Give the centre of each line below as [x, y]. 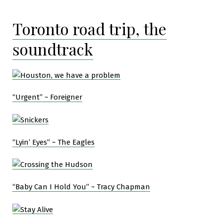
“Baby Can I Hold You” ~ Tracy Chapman [81, 187]
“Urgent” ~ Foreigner [47, 97]
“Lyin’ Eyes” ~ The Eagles [54, 142]
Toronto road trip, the [89, 28]
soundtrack [53, 49]
